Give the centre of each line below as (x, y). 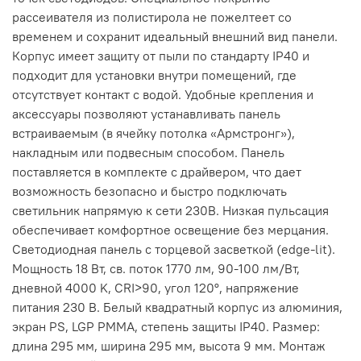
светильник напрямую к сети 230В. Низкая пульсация (170, 211)
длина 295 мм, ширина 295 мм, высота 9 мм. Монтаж (169, 346)
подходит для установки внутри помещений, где (154, 75)
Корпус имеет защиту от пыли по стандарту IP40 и (161, 56)
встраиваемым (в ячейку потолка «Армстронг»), (154, 133)
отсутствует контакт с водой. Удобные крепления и (163, 95)
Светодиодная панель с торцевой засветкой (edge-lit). (174, 249)
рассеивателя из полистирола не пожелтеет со (152, 17)
